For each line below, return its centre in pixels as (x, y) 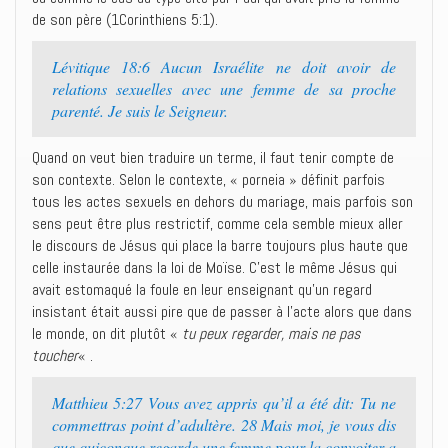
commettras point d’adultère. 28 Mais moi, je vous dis (224, 424)
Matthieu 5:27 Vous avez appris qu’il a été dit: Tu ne (224, 402)
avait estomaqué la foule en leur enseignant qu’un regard (202, 289)
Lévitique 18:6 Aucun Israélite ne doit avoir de (224, 66)
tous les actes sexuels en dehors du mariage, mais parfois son (222, 201)
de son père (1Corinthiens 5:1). (125, 19)
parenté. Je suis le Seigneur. (140, 110)
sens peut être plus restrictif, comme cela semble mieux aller (217, 223)
